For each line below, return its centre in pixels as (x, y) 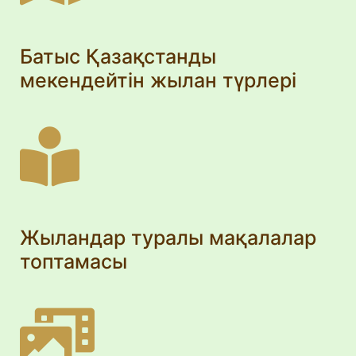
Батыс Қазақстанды (118, 56)
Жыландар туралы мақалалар (168, 237)
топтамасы (74, 261)
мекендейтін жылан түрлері (158, 80)
